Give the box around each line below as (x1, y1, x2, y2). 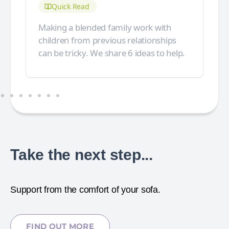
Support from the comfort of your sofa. (10, 184, 161, 195)
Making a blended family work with (38, 21, 171, 34)
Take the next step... (10, 146, 153, 163)
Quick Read (52, 2, 89, 12)
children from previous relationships (38, 34, 176, 47)
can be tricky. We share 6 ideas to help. (38, 47, 185, 59)
